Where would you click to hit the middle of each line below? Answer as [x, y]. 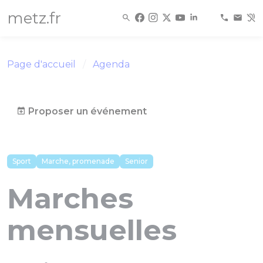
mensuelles [92, 230]
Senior [136, 161]
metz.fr [34, 18]
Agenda [111, 64]
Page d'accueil [41, 64]
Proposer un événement [86, 111]
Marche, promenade [78, 161]
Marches [70, 198]
